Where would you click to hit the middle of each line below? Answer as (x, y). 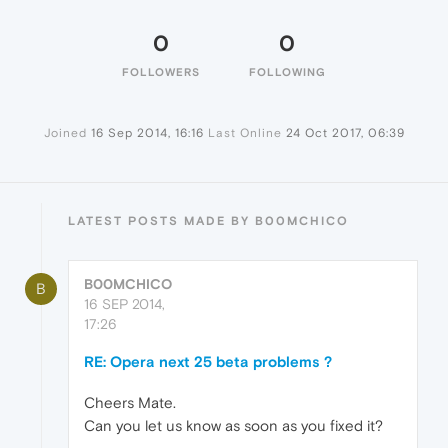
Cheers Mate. (130, 403)
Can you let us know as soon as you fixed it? (233, 426)
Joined (65, 133)
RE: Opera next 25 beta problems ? (208, 362)
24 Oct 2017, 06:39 (345, 133)
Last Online (244, 133)
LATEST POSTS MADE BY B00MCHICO (208, 221)
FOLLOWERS (161, 72)
